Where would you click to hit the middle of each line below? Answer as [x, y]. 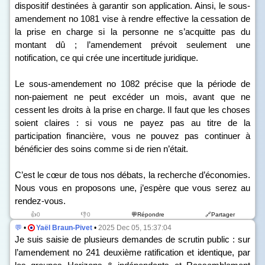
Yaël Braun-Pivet [64, 228]
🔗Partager [220, 214]
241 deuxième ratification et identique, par [166, 252]
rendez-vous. [40, 201]
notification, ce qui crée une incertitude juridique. [106, 58]
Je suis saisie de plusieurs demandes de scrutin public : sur [132, 239]
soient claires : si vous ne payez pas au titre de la [132, 123]
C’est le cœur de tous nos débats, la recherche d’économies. [132, 175]
